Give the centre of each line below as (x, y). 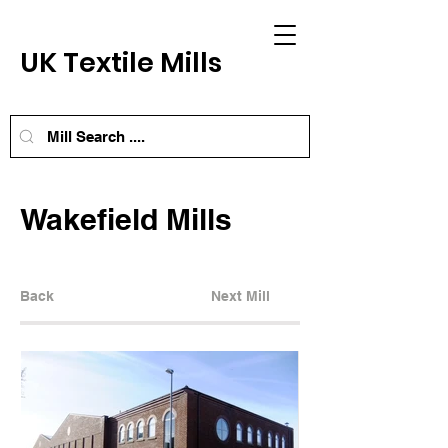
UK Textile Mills (124, 62)
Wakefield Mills (126, 219)
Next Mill (240, 296)
